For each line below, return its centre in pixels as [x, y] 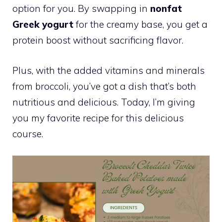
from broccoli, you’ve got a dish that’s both [104, 86]
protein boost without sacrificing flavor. [98, 40]
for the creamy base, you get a [140, 24]
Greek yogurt [43, 24]
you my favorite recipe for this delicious [98, 118]
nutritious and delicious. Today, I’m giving [104, 102]
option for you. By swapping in [81, 8]
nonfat [166, 8]
